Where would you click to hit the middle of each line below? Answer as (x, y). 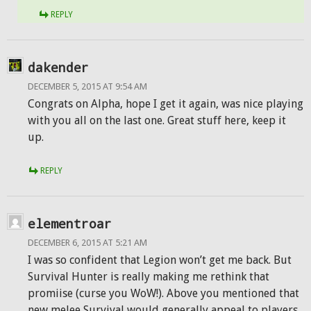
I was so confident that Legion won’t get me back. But (160, 260)
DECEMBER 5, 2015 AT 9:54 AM (87, 86)
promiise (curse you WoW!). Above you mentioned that (163, 293)
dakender (58, 67)
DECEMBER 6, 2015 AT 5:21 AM (87, 243)
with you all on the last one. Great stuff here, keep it (157, 120)
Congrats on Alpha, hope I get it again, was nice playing (166, 104)
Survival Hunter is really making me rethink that (149, 277)
